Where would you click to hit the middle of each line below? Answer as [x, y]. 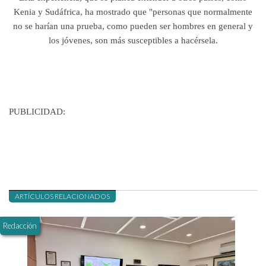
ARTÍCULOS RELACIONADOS [62, 197]
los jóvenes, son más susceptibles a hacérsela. [133, 40]
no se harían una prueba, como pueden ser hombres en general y [133, 26]
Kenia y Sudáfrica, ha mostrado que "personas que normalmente [133, 12]
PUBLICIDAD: [38, 112]
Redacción [20, 226]
